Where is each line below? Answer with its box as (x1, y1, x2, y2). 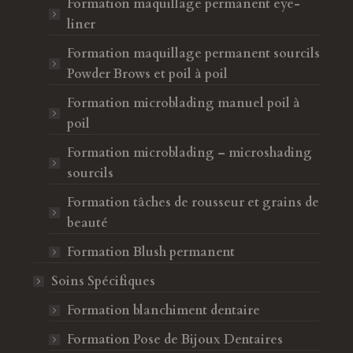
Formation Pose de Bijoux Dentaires (66, 331, 286, 348)
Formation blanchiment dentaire (66, 302, 260, 319)
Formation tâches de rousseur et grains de (66, 194, 319, 211)
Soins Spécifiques (50, 273, 155, 290)
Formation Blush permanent (66, 243, 235, 261)
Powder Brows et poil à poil (66, 65, 228, 83)
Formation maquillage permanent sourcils (66, 45, 320, 62)
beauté (66, 214, 108, 232)
